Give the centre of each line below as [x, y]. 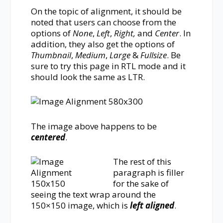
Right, [126, 33]
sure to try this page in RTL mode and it [109, 66]
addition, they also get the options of [103, 44]
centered [48, 137]
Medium [91, 55]
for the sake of [141, 183]
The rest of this [142, 161]
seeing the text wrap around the [94, 194]
